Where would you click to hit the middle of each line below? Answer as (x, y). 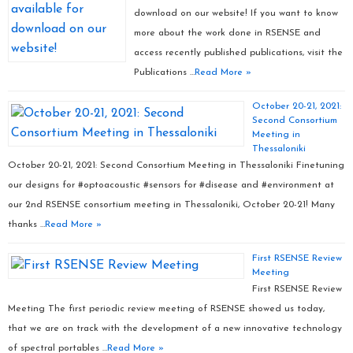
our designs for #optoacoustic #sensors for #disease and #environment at (171, 185)
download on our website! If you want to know (236, 13)
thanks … (26, 225)
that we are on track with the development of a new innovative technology (175, 329)
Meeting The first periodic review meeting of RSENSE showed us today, (166, 309)
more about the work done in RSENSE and (227, 33)
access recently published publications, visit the (238, 53)
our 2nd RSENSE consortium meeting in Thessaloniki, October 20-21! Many (171, 205)
